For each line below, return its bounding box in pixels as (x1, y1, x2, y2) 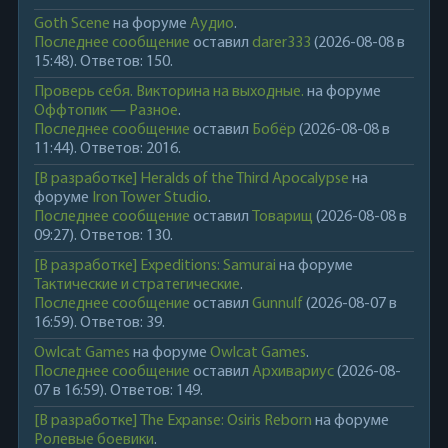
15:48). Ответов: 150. (33, 54, 173, 71)
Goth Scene (33, 16, 110, 33)
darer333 (251, 35, 311, 52)
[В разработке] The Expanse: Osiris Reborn (33, 413, 312, 430)
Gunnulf (251, 296, 303, 313)
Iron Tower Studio (91, 190, 208, 207)
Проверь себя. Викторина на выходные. (33, 84, 304, 101)
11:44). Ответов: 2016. (33, 141, 181, 158)
